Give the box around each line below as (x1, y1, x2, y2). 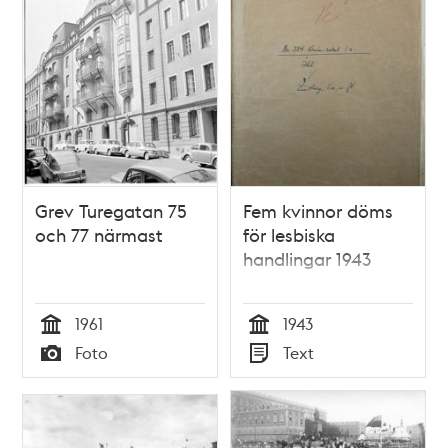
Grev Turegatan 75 (35, 198, 188, 222)
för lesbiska (243, 222, 335, 246)
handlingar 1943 (243, 246, 371, 270)
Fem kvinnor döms (243, 198, 393, 222)
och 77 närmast (35, 222, 164, 246)
